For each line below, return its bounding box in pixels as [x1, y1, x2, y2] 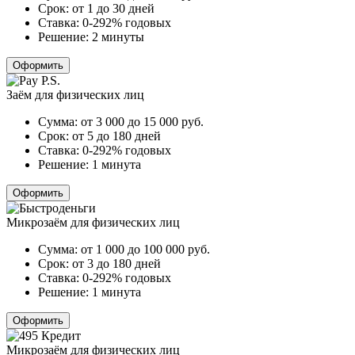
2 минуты [92, 29, 144, 44]
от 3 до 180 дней [72, 256, 161, 270]
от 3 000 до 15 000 [81, 114, 181, 128]
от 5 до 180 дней [72, 128, 161, 143]
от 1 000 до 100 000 [81, 242, 188, 256]
